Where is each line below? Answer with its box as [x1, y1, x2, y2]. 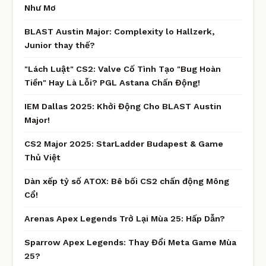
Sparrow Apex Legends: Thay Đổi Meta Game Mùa [24, 237, 236, 247]
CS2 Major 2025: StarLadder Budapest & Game [24, 138, 223, 148]
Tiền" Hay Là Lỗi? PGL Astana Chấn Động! [24, 77, 200, 87]
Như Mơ [24, 2, 56, 12]
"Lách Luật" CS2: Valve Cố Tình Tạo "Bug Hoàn [24, 64, 221, 74]
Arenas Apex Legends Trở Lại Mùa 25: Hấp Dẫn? [24, 213, 225, 223]
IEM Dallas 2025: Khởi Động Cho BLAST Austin [24, 101, 221, 111]
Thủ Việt [24, 152, 61, 162]
